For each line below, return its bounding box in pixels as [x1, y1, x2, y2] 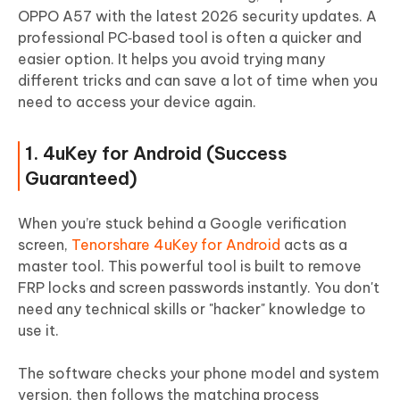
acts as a [280, 236, 347, 254]
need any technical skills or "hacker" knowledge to [18, 300, 366, 319]
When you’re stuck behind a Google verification [18, 214, 346, 233]
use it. [18, 321, 59, 340]
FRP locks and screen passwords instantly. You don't [18, 279, 379, 297]
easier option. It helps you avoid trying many [18, 50, 325, 69]
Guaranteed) [25, 167, 137, 190]
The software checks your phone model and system [18, 364, 379, 383]
